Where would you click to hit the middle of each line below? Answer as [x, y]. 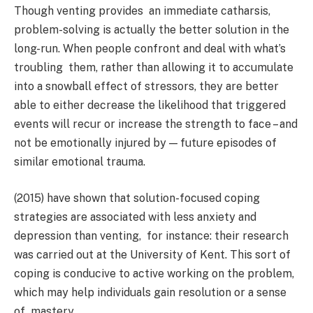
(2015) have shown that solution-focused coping [137, 198]
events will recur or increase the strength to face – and [156, 124]
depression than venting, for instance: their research [151, 235]
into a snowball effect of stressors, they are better [146, 87]
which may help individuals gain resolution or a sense [150, 292]
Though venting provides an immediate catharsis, [142, 11]
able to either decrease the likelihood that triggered [150, 105]
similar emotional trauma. [80, 162]
